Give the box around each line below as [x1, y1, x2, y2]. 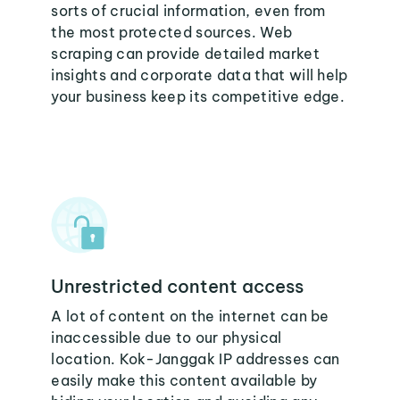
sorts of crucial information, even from [51, 2, 326, 20]
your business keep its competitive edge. [51, 87, 346, 105]
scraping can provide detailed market [51, 45, 320, 62]
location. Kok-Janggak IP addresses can [51, 350, 340, 368]
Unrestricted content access [51, 275, 304, 297]
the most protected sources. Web [51, 23, 293, 41]
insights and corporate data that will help [51, 66, 348, 84]
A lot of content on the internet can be [51, 307, 329, 325]
